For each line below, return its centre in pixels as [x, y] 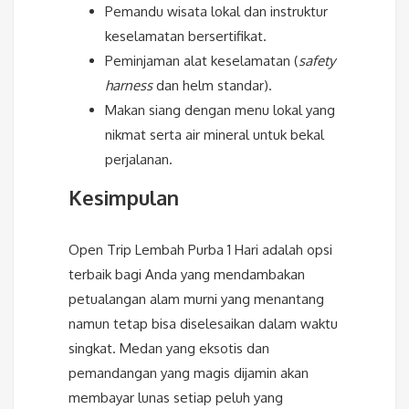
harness [129, 85]
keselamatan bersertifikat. [186, 36]
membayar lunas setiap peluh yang [176, 397]
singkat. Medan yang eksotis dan [169, 348]
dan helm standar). [212, 85]
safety [317, 60]
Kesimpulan [124, 197]
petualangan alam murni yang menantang [196, 299]
